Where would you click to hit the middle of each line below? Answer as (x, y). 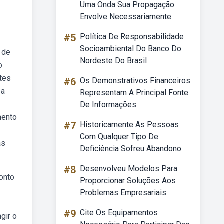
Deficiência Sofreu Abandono (131, 149)
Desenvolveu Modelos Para (129, 169)
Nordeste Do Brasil (113, 61)
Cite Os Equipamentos (119, 213)
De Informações (108, 105)
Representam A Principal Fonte (134, 93)
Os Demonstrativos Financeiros (135, 81)
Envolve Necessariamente (126, 17)
